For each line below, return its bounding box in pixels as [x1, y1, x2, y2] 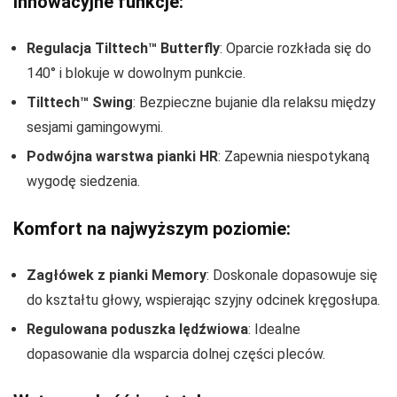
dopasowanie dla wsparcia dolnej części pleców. [27, 346, 325, 363]
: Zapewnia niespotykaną [218, 148, 370, 166]
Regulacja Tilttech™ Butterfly [27, 40, 220, 58]
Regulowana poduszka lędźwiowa [27, 321, 248, 339]
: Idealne [248, 321, 300, 339]
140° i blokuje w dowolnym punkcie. [27, 65, 245, 82]
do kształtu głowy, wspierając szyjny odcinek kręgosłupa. [27, 292, 380, 309]
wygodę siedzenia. [27, 173, 140, 191]
